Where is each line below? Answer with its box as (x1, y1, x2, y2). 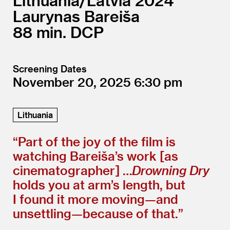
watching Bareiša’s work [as (13, 148, 178, 163)
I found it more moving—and (13, 191, 178, 206)
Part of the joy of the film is (18, 133, 176, 149)
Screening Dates (13, 63, 87, 74)
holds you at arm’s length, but (13, 177, 185, 192)
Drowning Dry (132, 162, 209, 178)
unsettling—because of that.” (13, 205, 183, 221)
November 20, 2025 (13, 74, 134, 89)
